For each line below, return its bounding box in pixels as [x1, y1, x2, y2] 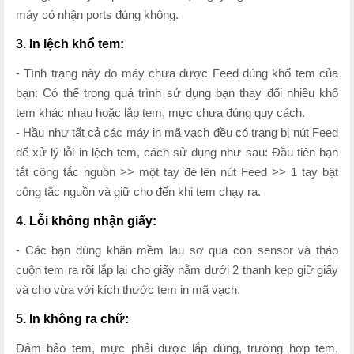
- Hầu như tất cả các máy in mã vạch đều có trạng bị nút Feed [16, 125, 338, 139]
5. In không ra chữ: [16, 311, 129, 326]
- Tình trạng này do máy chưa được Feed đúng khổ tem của [16, 66, 338, 80]
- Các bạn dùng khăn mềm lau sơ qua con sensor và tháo [16, 243, 338, 257]
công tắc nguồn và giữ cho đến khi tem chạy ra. [16, 184, 261, 198]
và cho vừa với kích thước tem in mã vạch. [16, 282, 240, 296]
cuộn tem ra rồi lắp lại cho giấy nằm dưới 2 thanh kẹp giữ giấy [16, 262, 338, 277]
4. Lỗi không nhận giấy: [16, 213, 156, 228]
